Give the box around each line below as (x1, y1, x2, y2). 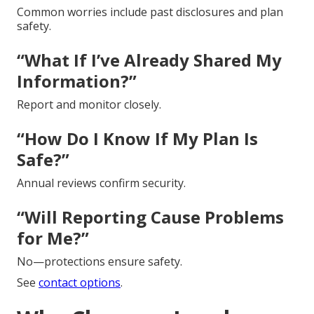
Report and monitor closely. (17, 96, 161, 112)
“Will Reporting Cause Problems (17, 205, 284, 228)
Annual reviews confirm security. (17, 175, 186, 191)
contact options (39, 274, 121, 290)
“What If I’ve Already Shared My (17, 48, 282, 71)
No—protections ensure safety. (17, 253, 182, 269)
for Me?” (17, 226, 89, 250)
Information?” (17, 69, 137, 93)
